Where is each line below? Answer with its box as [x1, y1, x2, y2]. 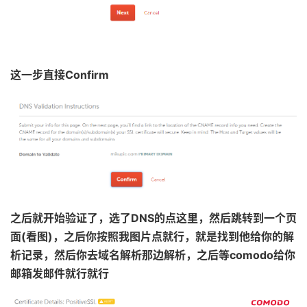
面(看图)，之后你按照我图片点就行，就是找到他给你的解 [10, 230, 294, 244]
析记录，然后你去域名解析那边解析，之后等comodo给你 [10, 248, 295, 262]
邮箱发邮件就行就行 [10, 267, 109, 281]
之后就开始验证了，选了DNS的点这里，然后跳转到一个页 [10, 211, 297, 225]
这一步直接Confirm [10, 67, 109, 82]
